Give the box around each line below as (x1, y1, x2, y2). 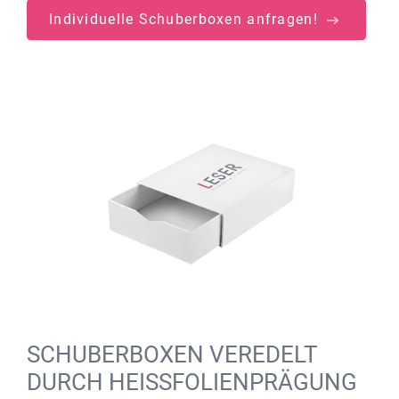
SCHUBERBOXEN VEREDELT (27, 341, 317, 369)
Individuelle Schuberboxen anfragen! (49, 11, 323, 28)
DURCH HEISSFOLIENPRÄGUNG (27, 369, 357, 396)
